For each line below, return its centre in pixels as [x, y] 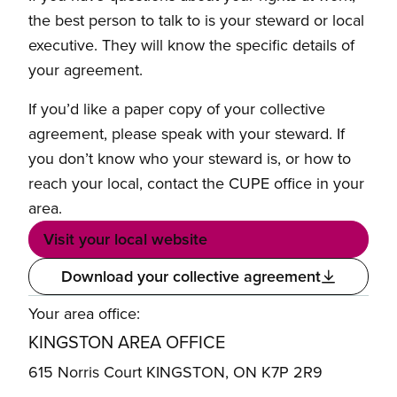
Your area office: [84, 314]
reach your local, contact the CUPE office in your [196, 183]
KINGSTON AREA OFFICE [127, 342]
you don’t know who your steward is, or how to [190, 159]
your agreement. [86, 70]
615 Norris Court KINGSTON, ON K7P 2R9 [175, 372]
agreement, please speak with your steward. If [187, 134]
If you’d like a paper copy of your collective [177, 109]
